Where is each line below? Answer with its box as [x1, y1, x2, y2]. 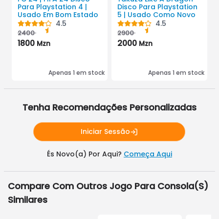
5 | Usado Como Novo [117, 10, 196, 20]
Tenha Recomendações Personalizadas [22, 101, 197, 113]
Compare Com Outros [8, 180, 109, 192]
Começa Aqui [123, 149, 172, 159]
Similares [8, 194, 47, 206]
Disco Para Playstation [117, 2, 197, 12]
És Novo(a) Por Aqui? [46, 149, 122, 159]
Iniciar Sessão [81, 127, 131, 136]
